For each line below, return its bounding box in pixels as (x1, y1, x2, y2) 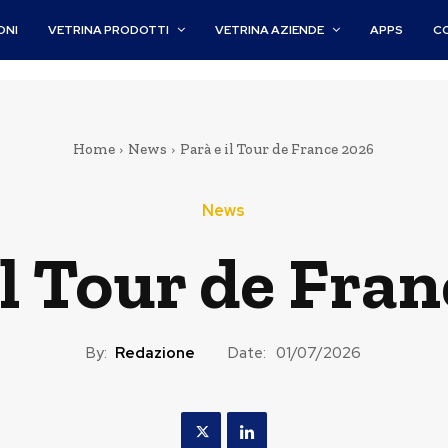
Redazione (115, 342, 195, 363)
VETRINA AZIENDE (215, 22, 325, 38)
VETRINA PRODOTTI (48, 22, 170, 38)
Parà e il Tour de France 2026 (180, 140, 374, 158)
